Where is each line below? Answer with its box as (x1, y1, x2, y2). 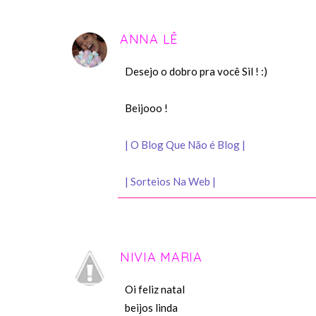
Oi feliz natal (125, 283, 185, 296)
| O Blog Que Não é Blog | (125, 138, 245, 152)
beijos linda (125, 301, 178, 315)
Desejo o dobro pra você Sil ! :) (125, 65, 267, 78)
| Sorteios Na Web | (125, 175, 216, 188)
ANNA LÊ (120, 31, 178, 48)
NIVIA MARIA (120, 249, 202, 266)
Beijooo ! (125, 102, 168, 115)
